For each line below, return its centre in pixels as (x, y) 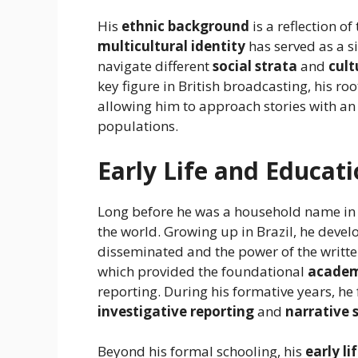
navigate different (155, 66)
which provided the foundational (203, 271)
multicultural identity (171, 46)
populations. (138, 126)
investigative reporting (176, 311)
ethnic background (185, 26)
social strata (255, 66)
